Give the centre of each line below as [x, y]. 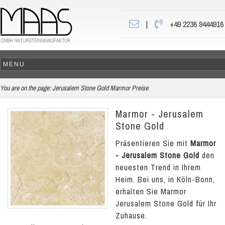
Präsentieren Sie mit [153, 143]
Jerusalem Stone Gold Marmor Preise [100, 88]
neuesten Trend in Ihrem [158, 167]
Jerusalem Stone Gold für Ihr [166, 203]
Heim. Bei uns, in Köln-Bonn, [165, 179]
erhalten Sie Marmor [151, 191]
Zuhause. [131, 215]
